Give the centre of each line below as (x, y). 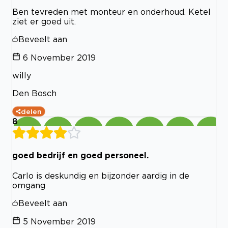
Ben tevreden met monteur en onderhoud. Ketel (111, 11)
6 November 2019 (59, 57)
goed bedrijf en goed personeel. (80, 155)
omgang (29, 186)
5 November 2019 (59, 222)
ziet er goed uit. (44, 21)
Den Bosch (34, 93)
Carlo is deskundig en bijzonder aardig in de (101, 176)
